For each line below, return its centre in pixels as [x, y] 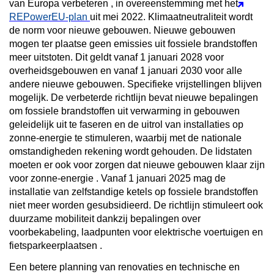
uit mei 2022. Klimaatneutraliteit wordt [171, 17]
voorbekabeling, [45, 232]
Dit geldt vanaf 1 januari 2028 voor [150, 57]
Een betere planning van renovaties [86, 267]
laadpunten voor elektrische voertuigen [165, 232]
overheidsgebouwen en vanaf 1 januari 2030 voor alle [126, 70]
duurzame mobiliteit [52, 218]
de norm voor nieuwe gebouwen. [80, 30]
